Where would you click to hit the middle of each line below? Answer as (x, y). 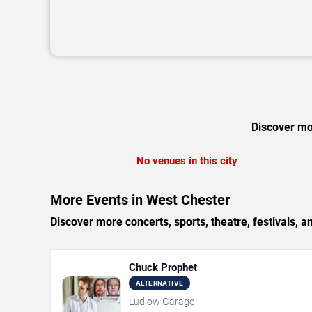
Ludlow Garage (162, 302)
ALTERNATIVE (160, 283)
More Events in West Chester (140, 200)
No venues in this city (187, 161)
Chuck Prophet (163, 267)
